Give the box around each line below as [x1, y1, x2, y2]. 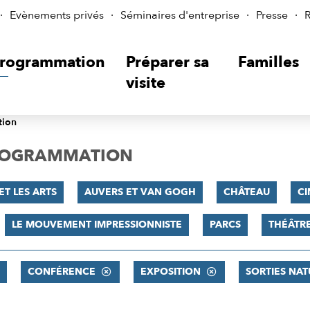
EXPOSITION [140, 265, 201, 278]
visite [125, 73, 165, 93]
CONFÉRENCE [27, 265, 95, 278]
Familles [238, 52, 300, 73]
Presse [256, 8, 288, 23]
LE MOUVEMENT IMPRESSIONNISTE [11, 218, 182, 231]
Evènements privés [10, 8, 104, 23]
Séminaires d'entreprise [120, 8, 239, 23]
